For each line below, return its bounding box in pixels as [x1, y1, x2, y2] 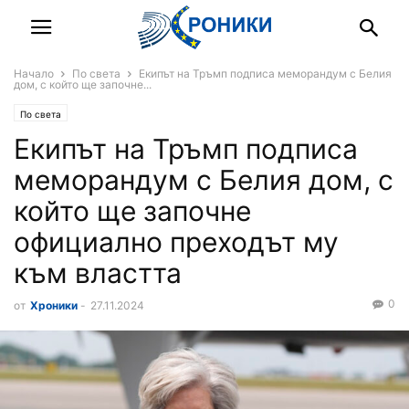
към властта [14, 257, 182, 289]
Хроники [30, 299, 78, 312]
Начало [14, 67, 54, 80]
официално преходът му [14, 225, 339, 258]
